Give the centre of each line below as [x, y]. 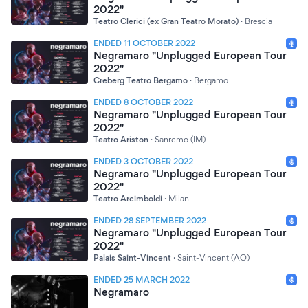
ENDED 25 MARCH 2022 [142, 279]
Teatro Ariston [121, 139]
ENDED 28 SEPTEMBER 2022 [150, 220]
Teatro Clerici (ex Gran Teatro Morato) [166, 21]
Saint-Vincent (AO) [213, 257]
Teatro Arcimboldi [128, 198]
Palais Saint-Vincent [132, 257]
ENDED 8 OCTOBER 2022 [143, 102]
